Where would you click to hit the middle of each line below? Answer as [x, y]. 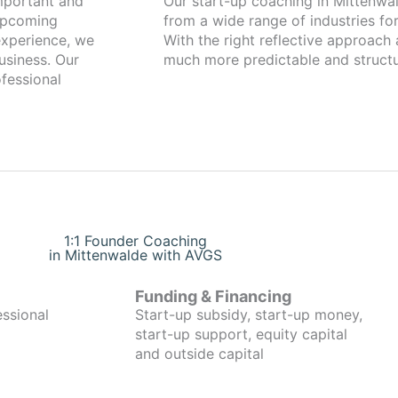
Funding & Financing [213, 296]
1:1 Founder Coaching [135, 241]
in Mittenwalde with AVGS [135, 255]
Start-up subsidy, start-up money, [249, 314]
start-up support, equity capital [241, 334]
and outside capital [199, 354]
